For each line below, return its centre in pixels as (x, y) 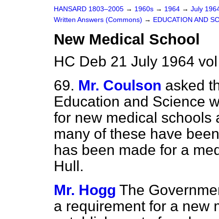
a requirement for (112, 206)
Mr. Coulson (120, 85)
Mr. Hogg (85, 190)
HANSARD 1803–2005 (89, 9)
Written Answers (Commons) (99, 20)
